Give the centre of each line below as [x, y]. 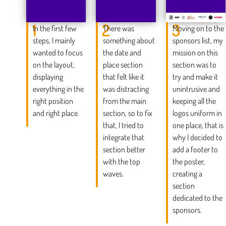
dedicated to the [197, 198]
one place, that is [198, 125]
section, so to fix [127, 113]
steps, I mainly [54, 41]
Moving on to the [198, 29]
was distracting [126, 89]
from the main [124, 101]
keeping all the [194, 101]
